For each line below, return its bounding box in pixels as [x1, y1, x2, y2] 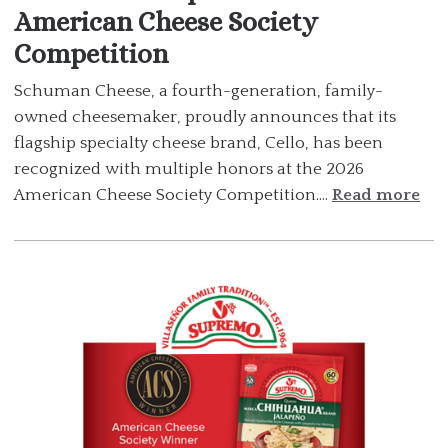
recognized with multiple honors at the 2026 [14, 160, 364, 178]
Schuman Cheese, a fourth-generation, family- [14, 82, 383, 100]
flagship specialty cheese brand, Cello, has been [14, 134, 383, 152]
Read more [332, 186, 420, 204]
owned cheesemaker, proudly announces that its [14, 108, 396, 126]
